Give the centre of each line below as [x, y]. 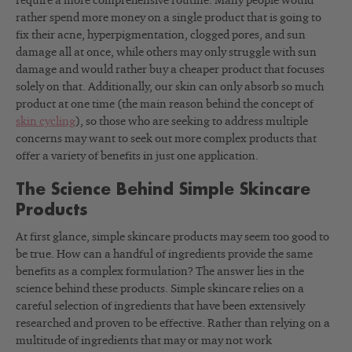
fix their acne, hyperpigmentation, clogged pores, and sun [161, 35]
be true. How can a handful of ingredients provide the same [164, 255]
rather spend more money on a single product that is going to [169, 18]
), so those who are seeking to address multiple [192, 122]
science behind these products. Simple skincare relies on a [160, 289]
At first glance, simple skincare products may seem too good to [172, 237]
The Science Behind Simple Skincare [163, 190]
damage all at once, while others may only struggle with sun [166, 53]
